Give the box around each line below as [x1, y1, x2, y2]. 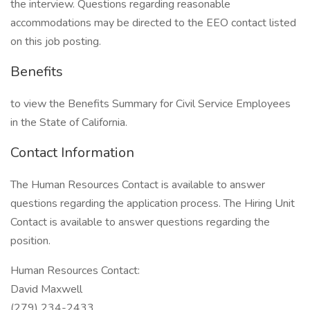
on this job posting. [10, 34, 101, 49]
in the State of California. [10, 115, 127, 130]
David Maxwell [10, 282, 82, 297]
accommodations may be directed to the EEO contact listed [10, 15, 296, 30]
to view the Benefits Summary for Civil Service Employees [10, 96, 291, 111]
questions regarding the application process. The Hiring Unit [10, 196, 295, 211]
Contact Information [10, 143, 134, 162]
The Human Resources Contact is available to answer [10, 177, 265, 192]
